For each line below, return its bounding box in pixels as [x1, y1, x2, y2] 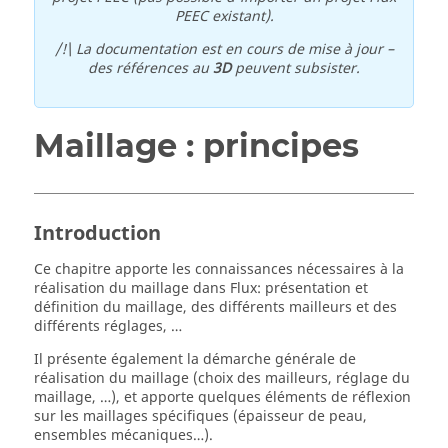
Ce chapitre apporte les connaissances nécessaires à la [34, 259, 404, 280]
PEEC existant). [174, 6, 274, 27]
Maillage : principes [34, 126, 359, 165]
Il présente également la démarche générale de [34, 349, 356, 370]
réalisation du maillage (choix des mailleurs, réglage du [34, 368, 410, 389]
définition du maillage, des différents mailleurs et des [34, 297, 397, 318]
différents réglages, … [34, 316, 182, 337]
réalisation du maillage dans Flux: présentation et [34, 278, 368, 299]
